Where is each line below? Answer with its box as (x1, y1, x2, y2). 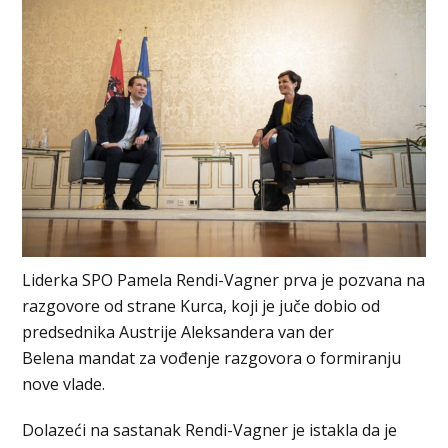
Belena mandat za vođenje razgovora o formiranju (22, 346, 402, 369)
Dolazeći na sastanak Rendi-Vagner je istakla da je (22, 418, 398, 441)
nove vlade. (22, 372, 106, 395)
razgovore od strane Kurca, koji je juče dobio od (22, 294, 381, 317)
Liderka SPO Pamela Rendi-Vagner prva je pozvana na (22, 268, 426, 291)
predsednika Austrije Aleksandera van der (22, 320, 335, 343)
